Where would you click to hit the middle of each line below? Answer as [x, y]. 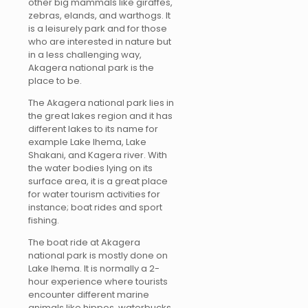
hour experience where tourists [98, 282]
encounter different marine [89, 295]
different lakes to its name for [93, 129]
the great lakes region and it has [100, 116]
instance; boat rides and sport [95, 208]
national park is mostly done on [98, 256]
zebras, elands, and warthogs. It [99, 16]
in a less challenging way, [85, 55]
